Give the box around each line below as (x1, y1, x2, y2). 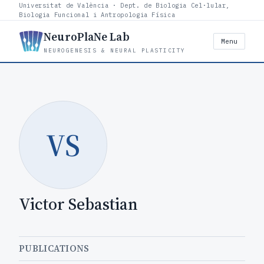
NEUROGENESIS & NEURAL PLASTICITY (44, 47, 186, 54)
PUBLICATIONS (19, 242, 90, 255)
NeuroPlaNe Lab (44, 29, 130, 44)
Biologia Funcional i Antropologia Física (19, 11, 176, 19)
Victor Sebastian (19, 193, 138, 215)
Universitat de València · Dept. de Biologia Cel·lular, (19, 1, 230, 9)
